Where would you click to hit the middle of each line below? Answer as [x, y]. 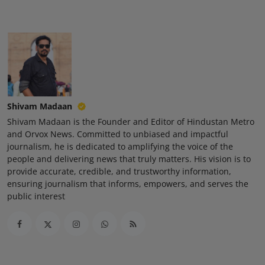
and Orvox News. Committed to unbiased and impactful [118, 134]
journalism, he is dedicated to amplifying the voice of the [120, 146]
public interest [36, 196]
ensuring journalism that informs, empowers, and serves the [128, 184]
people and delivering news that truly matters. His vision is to [129, 159]
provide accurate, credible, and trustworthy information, [119, 171]
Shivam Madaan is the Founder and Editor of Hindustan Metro [131, 122]
